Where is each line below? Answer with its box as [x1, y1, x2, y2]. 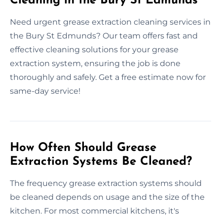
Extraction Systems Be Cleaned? [10, 155, 192, 168]
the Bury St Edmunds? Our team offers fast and [10, 31, 198, 40]
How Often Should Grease [10, 142, 156, 154]
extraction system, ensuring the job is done [10, 58, 181, 68]
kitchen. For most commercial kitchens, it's [10, 206, 179, 216]
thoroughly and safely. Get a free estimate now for [10, 72, 206, 82]
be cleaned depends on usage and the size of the [10, 192, 205, 202]
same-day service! [10, 86, 80, 96]
